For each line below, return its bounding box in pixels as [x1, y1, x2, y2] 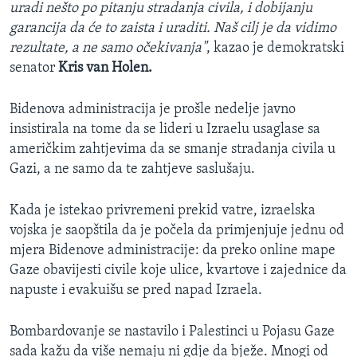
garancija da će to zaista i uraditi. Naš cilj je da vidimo [10, 21, 336, 37]
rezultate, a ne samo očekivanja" [10, 41, 206, 57]
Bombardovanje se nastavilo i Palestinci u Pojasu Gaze [10, 324, 335, 340]
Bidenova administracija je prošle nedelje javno [10, 102, 296, 118]
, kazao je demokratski [206, 41, 344, 57]
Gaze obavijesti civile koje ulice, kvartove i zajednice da [10, 263, 347, 279]
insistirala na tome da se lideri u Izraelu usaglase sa [10, 122, 320, 138]
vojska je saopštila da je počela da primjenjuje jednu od [10, 223, 344, 239]
